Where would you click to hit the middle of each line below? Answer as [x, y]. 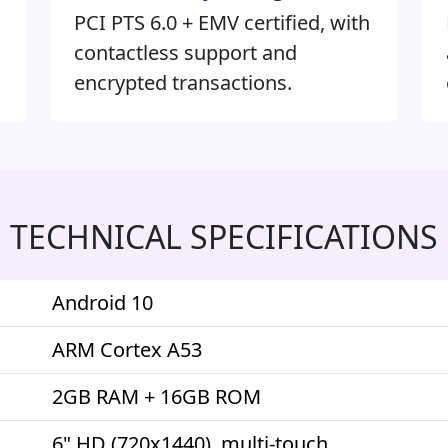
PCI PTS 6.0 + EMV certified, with [222, 22]
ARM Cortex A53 [127, 349]
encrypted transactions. [183, 82]
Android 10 [102, 302]
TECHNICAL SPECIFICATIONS [224, 236]
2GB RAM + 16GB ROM [156, 396]
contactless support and [185, 52]
